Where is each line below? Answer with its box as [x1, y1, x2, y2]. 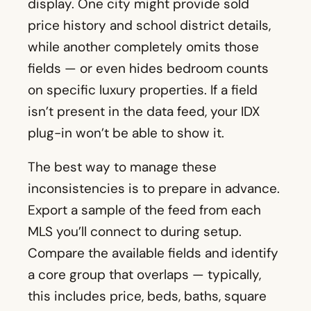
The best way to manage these [28, 158, 217, 176]
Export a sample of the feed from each [28, 201, 261, 219]
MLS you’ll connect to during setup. [28, 223, 242, 241]
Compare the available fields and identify [28, 244, 278, 262]
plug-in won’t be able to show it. [28, 124, 224, 142]
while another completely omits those [28, 38, 259, 56]
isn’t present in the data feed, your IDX [28, 103, 260, 121]
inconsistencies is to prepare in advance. [28, 180, 280, 198]
